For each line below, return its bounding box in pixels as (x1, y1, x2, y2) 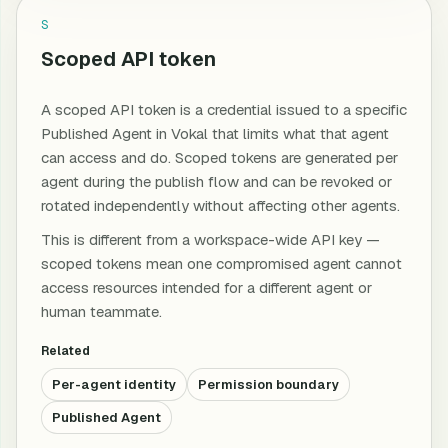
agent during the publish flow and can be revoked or (41, 172, 392, 191)
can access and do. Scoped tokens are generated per (41, 148, 398, 167)
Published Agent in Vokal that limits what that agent (41, 124, 389, 143)
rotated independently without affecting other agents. (41, 196, 400, 215)
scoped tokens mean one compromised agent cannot (41, 254, 402, 273)
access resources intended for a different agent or (41, 278, 372, 297)
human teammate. (41, 302, 162, 321)
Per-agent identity (52, 376, 176, 393)
